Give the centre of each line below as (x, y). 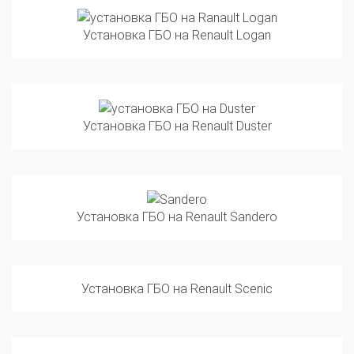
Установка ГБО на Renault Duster (177, 107)
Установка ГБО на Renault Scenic (177, 270)
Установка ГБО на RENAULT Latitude (177, 342)
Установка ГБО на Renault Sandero (177, 198)
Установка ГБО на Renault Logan (177, 17)
